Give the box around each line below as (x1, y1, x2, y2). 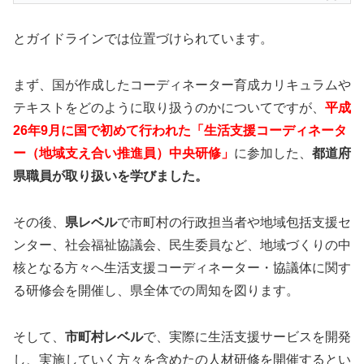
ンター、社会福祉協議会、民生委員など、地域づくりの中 (13, 237, 351, 252)
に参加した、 (234, 145, 312, 160)
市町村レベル (65, 329, 143, 344)
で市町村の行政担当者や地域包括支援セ (117, 214, 351, 229)
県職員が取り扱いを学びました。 (13, 168, 208, 183)
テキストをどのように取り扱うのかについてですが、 (13, 100, 325, 115)
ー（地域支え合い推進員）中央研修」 (13, 145, 234, 160)
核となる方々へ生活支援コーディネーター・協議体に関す (13, 260, 351, 275)
